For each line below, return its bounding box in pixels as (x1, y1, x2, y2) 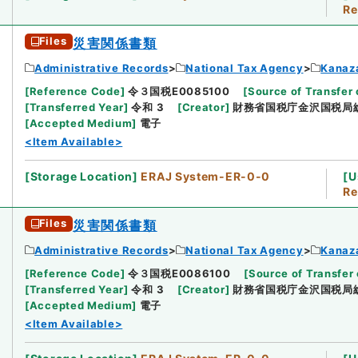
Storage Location (30, 169, 133, 183)
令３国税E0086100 (128, 266, 231, 280)
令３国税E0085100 (128, 84, 230, 97)
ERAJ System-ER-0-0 (141, 169, 271, 183)
